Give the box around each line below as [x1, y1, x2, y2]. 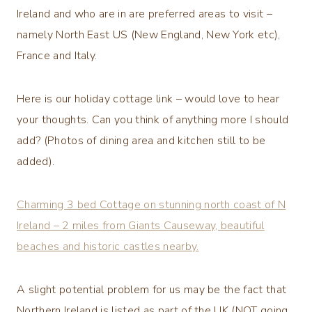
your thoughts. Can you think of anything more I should [17, 111, 289, 127]
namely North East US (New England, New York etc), [17, 26, 281, 42]
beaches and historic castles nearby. [17, 238, 199, 254]
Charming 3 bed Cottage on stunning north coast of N [17, 196, 286, 212]
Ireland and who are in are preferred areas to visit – [17, 6, 272, 22]
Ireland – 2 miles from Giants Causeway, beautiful [17, 217, 265, 233]
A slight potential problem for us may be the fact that [17, 281, 287, 297]
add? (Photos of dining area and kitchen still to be [17, 132, 266, 148]
